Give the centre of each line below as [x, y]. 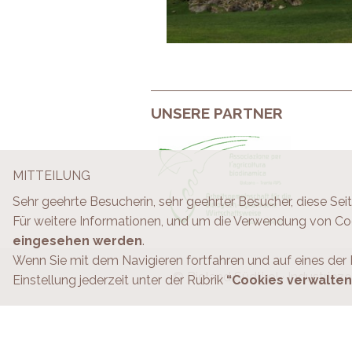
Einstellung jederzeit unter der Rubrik [119, 280]
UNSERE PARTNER [217, 113]
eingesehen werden [77, 241]
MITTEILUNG [51, 176]
